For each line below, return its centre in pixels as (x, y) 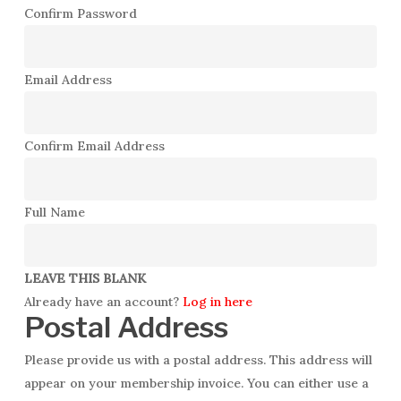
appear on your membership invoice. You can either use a (196, 383)
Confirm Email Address (94, 146)
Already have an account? (103, 302)
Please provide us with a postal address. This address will (198, 360)
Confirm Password (80, 13)
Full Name (54, 212)
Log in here (217, 302)
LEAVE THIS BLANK (85, 278)
